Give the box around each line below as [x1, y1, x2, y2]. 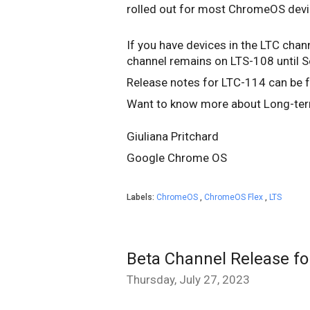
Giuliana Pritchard [127, 129, 221, 143]
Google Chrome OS [127, 151, 227, 165]
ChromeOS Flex [204, 192, 265, 202]
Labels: [127, 192, 156, 202]
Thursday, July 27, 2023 [127, 273, 250, 286]
